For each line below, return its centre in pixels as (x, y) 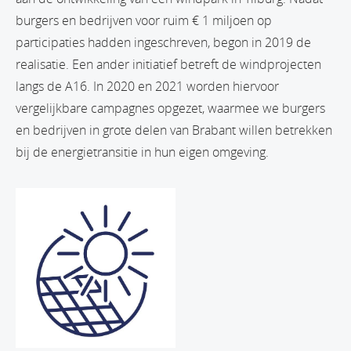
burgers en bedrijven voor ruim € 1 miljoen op (144, 21)
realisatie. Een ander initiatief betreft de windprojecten (168, 65)
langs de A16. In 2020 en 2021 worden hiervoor (147, 87)
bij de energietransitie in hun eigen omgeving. (142, 152)
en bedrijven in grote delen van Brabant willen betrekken (174, 130)
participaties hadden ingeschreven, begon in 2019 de (163, 43)
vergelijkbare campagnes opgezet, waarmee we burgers (170, 109)
